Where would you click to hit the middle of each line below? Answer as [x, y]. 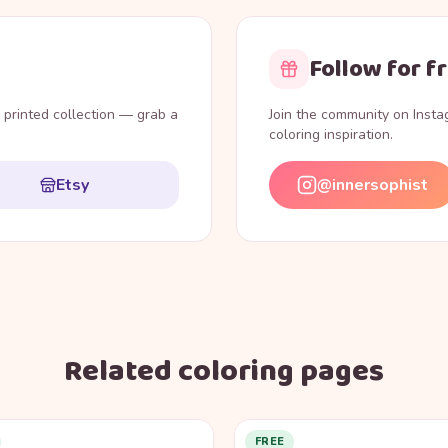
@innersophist [372, 185]
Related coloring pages [224, 372]
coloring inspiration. [331, 135]
